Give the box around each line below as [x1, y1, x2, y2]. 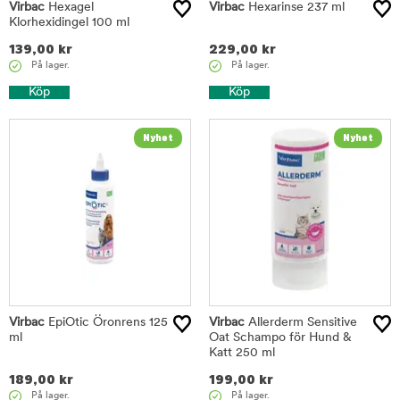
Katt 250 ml [209, 346, 275, 360]
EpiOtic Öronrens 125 [45, 315, 168, 329]
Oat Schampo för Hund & [209, 330, 352, 345]
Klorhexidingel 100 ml [9, 15, 129, 29]
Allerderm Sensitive [245, 315, 357, 329]
